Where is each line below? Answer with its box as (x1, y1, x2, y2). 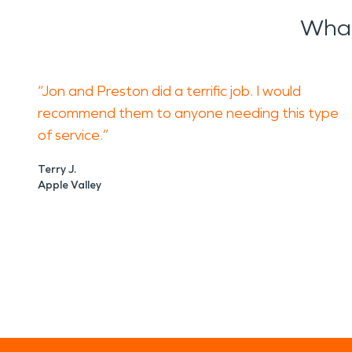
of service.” (38, 126, 108, 144)
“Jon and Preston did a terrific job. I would (38, 82, 301, 100)
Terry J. (38, 163, 76, 176)
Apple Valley (38, 178, 101, 192)
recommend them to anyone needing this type (38, 104, 339, 122)
